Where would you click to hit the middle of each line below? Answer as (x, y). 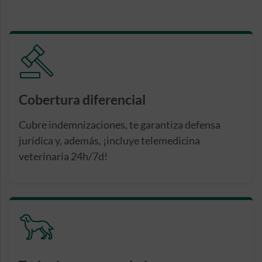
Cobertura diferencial (82, 99)
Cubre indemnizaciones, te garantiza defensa (120, 124)
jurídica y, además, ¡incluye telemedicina (109, 140)
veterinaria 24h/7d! (63, 156)
